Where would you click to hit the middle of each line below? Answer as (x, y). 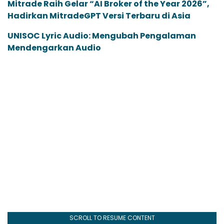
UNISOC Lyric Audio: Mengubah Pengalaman (102, 36)
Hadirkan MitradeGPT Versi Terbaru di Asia (99, 16)
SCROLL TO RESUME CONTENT (112, 218)
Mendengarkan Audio (54, 48)
